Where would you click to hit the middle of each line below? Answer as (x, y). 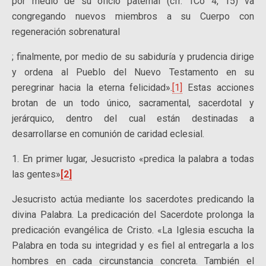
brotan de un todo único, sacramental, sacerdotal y (133, 103)
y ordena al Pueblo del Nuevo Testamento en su (133, 72)
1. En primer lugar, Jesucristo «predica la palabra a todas (133, 159)
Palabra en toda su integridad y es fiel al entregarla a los (133, 246)
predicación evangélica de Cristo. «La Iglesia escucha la (133, 230)
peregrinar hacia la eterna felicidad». (92, 88)
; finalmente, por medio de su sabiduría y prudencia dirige (133, 57)
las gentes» (36, 174)
